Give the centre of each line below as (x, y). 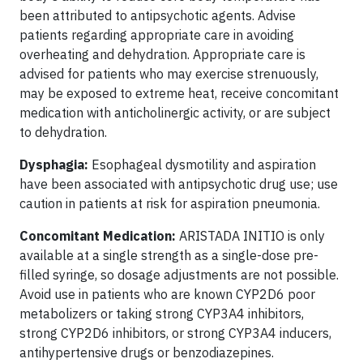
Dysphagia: (56, 164)
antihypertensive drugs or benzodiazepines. (152, 352)
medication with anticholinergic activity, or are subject (175, 112)
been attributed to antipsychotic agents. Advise (158, 15)
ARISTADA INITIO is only (250, 235)
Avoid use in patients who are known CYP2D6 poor (167, 294)
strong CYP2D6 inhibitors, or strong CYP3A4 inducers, (175, 333)
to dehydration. (63, 132)
